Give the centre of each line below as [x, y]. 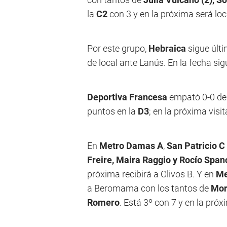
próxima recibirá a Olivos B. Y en [152, 174]
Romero [103, 202]
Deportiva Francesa [128, 97]
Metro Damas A [131, 146]
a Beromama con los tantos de [149, 188]
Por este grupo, [118, 48]
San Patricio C [196, 146]
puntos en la [112, 111]
